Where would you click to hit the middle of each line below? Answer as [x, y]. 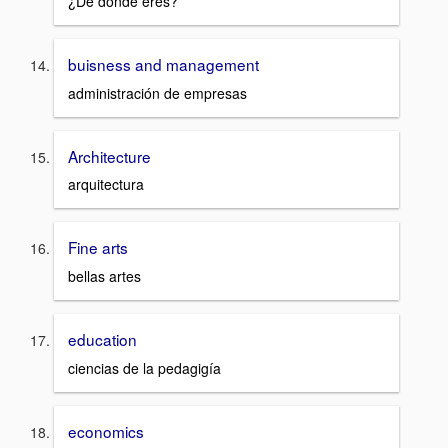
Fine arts [98, 247]
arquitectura [106, 184]
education [102, 339]
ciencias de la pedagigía [144, 367]
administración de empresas [157, 92]
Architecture [109, 155]
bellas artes [104, 276]
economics [106, 430]
